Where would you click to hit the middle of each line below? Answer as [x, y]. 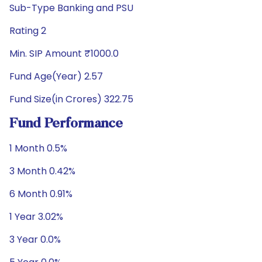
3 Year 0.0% [35, 239]
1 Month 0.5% [38, 148]
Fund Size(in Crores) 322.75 [71, 99]
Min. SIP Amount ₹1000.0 [64, 54]
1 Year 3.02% [36, 217]
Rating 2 [28, 31]
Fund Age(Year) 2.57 [56, 76]
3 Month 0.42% [42, 171]
